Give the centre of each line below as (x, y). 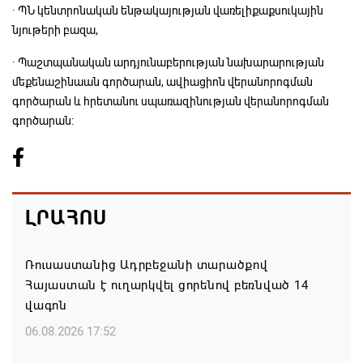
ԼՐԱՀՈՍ (66, 218)
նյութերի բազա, (55, 30)
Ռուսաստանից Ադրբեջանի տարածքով (147, 265)
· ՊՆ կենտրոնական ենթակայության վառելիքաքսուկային (168, 10)
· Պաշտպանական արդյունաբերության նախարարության (168, 62)
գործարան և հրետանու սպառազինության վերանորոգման (171, 101)
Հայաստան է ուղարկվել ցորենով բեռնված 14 (167, 285)
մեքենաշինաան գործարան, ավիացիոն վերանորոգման (162, 81)
